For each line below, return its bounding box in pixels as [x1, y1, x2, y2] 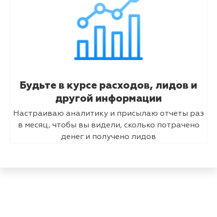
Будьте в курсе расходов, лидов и [20, 81, 197, 91]
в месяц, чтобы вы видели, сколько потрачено [17, 122, 200, 130]
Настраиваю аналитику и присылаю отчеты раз [13, 110, 204, 118]
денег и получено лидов [61, 133, 156, 141]
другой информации [55, 94, 162, 104]
